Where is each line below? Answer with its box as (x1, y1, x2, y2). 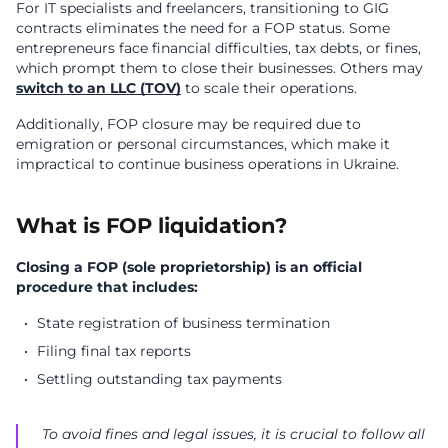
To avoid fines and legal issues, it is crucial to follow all (42, 425, 425, 444)
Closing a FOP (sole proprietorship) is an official (16, 258, 362, 277)
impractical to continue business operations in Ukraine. (16, 155, 399, 174)
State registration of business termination (37, 314, 330, 333)
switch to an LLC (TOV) (16, 79, 181, 98)
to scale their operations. (181, 79, 357, 98)
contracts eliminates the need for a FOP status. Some (16, 19, 390, 38)
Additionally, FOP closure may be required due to (16, 115, 361, 134)
